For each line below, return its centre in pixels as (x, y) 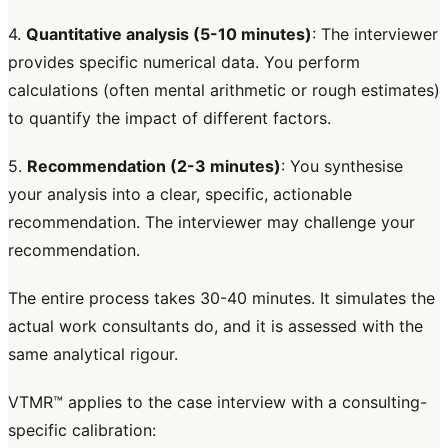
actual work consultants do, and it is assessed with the (215, 326)
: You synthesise (342, 166)
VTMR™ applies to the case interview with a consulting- (217, 402)
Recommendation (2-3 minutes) (154, 166)
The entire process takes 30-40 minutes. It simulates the (221, 298)
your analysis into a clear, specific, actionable (180, 194)
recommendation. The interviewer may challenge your (211, 222)
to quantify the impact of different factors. (169, 118)
